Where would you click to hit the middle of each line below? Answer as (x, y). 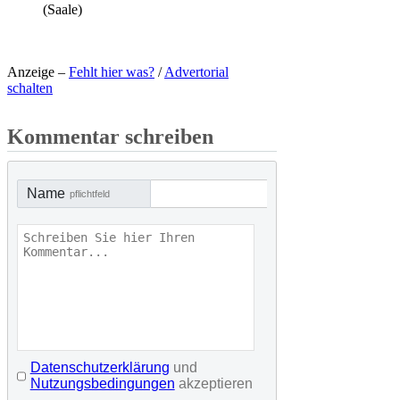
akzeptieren (213, 384)
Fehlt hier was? (112, 72)
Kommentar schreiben (110, 137)
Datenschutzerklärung (100, 368)
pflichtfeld (90, 194)
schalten (30, 88)
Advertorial (196, 72)
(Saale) (62, 10)
